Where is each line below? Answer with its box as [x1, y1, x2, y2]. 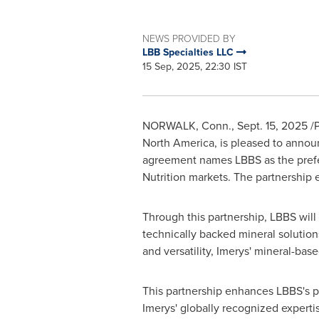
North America [142, 135, 214, 151]
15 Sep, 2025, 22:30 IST [142, 59, 247, 74]
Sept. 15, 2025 [236, 117, 308, 134]
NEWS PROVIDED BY [142, 31, 236, 45]
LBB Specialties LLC [142, 45, 236, 60]
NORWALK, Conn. [142, 117, 231, 134]
